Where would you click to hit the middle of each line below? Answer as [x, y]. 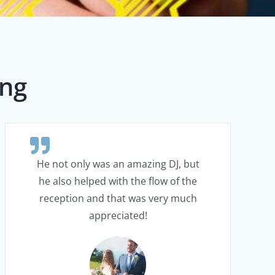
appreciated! [118, 215]
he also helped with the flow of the [118, 181]
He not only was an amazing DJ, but [118, 164]
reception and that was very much [118, 198]
